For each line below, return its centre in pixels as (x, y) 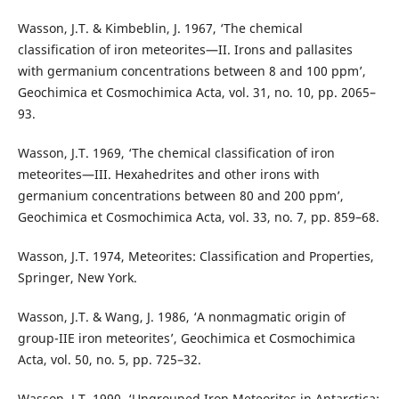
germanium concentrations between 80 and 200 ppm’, (180, 196)
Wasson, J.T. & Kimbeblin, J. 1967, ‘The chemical (160, 28)
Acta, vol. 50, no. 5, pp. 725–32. (109, 360)
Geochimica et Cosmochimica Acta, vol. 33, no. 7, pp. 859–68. (198, 217)
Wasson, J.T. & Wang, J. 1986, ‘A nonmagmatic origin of (181, 317)
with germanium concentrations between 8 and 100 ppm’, (191, 71)
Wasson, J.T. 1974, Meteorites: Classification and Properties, (195, 256)
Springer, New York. (77, 278)
